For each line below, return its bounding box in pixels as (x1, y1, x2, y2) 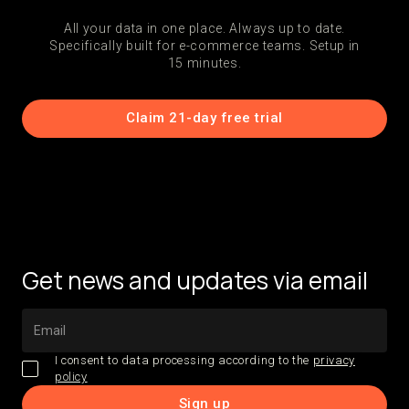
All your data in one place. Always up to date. (63, 20, 346, 36)
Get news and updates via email (22, 263, 368, 297)
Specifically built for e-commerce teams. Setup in (48, 37, 361, 53)
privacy (312, 352, 355, 367)
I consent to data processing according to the (55, 352, 313, 367)
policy (55, 369, 88, 383)
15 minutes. (167, 55, 242, 70)
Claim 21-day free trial (126, 110, 283, 127)
